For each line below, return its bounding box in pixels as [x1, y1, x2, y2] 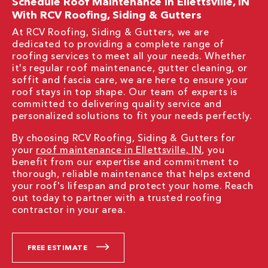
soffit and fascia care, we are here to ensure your [12, 74, 249, 86]
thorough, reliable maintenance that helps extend [12, 167, 251, 179]
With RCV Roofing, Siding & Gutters [12, 8, 202, 22]
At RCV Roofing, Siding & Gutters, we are [12, 26, 209, 38]
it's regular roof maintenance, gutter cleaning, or [12, 62, 248, 74]
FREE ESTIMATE [28, 243, 88, 252]
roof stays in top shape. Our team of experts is [12, 86, 238, 98]
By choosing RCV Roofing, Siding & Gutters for [12, 132, 236, 144]
